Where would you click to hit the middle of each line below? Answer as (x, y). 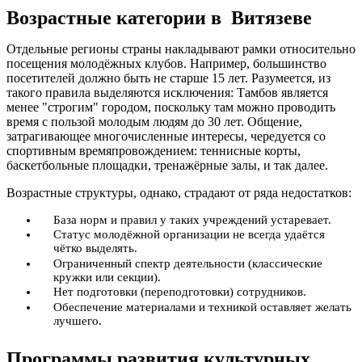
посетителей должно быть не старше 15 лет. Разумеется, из (168, 78)
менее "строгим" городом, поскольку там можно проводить (171, 107)
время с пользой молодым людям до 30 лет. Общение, (154, 121)
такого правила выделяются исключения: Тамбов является (167, 92)
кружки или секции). (107, 277)
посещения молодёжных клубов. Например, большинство (166, 63)
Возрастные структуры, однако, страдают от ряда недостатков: (179, 192)
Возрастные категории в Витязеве (159, 17)
